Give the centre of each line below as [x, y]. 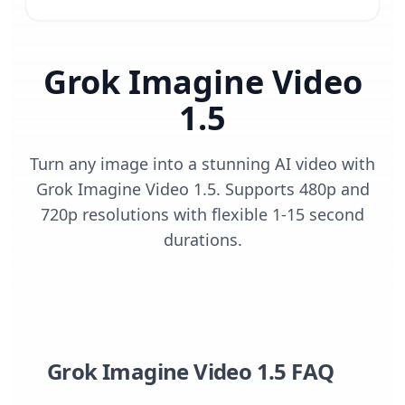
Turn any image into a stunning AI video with [202, 164]
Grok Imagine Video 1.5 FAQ [191, 371]
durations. [202, 240]
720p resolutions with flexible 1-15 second [202, 214]
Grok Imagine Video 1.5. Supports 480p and [202, 189]
